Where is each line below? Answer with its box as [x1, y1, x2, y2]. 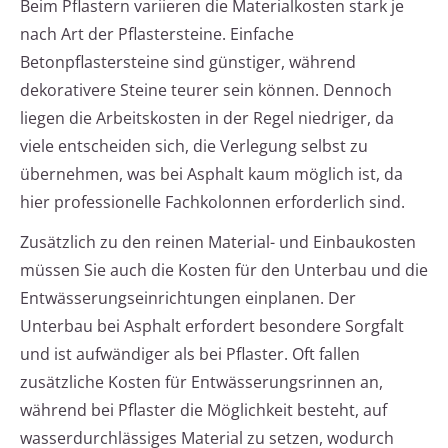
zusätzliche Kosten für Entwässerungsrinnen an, [20, 371, 383, 394]
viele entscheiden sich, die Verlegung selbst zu [20, 135, 368, 158]
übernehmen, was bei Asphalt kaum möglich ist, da [20, 163, 403, 186]
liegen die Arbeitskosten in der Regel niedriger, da [20, 107, 394, 130]
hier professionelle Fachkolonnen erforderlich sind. [20, 191, 405, 214]
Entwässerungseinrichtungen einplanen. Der [20, 287, 356, 310]
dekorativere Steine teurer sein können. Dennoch [20, 79, 392, 102]
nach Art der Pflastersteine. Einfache [20, 23, 294, 46]
